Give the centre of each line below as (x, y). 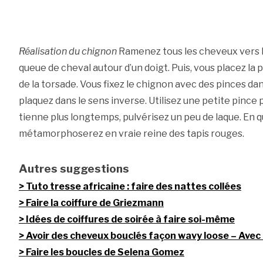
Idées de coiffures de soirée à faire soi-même (130, 220)
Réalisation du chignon (68, 52)
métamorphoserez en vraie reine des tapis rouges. (131, 134)
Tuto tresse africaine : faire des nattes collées (133, 187)
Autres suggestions (74, 169)
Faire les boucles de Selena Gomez (105, 252)
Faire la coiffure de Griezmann (95, 203)
